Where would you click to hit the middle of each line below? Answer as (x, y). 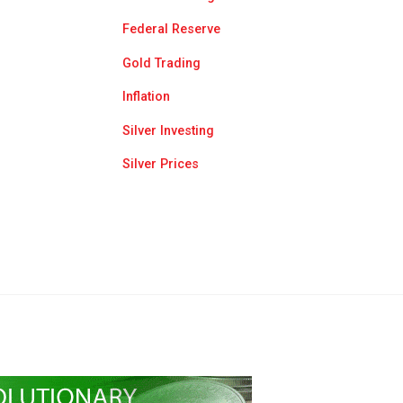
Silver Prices (160, 165)
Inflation (146, 97)
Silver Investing (168, 130)
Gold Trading (161, 63)
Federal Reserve (171, 30)
